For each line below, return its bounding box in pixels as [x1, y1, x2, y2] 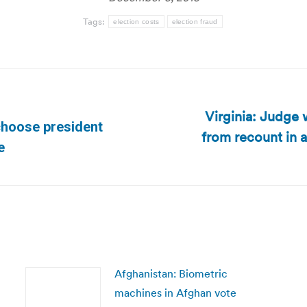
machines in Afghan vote [114, 286, 236, 299]
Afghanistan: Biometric [114, 267, 228, 280]
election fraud [171, 18, 218, 25]
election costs [113, 18, 160, 25]
